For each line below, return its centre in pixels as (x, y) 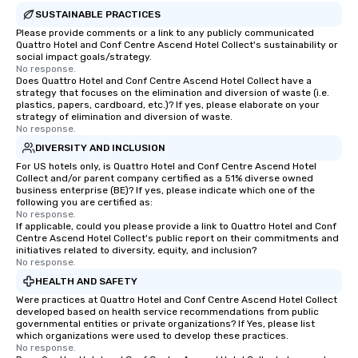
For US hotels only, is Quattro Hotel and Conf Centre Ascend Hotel (166, 166)
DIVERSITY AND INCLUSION (100, 147)
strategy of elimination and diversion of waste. (124, 117)
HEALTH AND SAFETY (86, 281)
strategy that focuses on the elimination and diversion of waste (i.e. (173, 93)
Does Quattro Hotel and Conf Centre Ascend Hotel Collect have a (164, 81)
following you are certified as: (84, 202)
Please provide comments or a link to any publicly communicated (165, 33)
